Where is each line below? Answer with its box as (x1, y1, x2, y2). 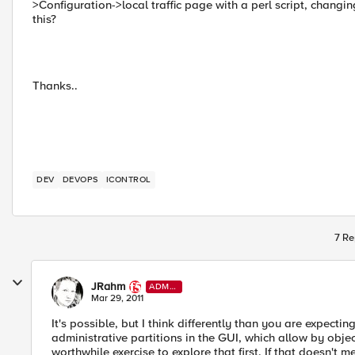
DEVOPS (62, 174, 98, 185)
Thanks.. (32, 78, 78, 93)
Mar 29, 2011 (91, 292, 143, 304)
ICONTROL (105, 174, 151, 185)
